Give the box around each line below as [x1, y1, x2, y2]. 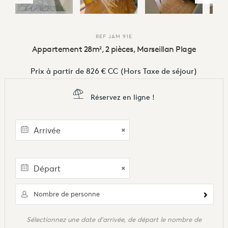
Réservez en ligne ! [89, 93, 155, 102]
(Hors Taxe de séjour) [118, 67, 197, 76]
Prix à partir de [31, 67, 84, 76]
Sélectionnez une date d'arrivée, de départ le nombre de [26, 215, 202, 224]
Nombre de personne [33, 190, 100, 199]
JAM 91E [108, 33, 132, 40]
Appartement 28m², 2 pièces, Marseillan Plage [32, 44, 196, 54]
